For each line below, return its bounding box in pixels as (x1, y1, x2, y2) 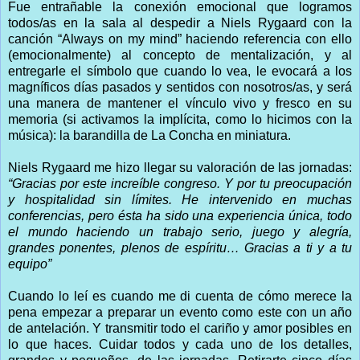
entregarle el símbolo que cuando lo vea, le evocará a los (8, 63, 352, 78)
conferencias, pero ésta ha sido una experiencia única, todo (8, 208, 352, 223)
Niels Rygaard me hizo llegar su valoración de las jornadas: (8, 160, 352, 174)
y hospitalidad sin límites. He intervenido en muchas (8, 192, 352, 207)
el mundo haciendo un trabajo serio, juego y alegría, (8, 224, 352, 239)
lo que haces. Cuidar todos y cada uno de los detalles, (8, 337, 352, 351)
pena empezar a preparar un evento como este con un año (8, 305, 352, 319)
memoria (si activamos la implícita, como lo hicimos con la (8, 112, 352, 126)
